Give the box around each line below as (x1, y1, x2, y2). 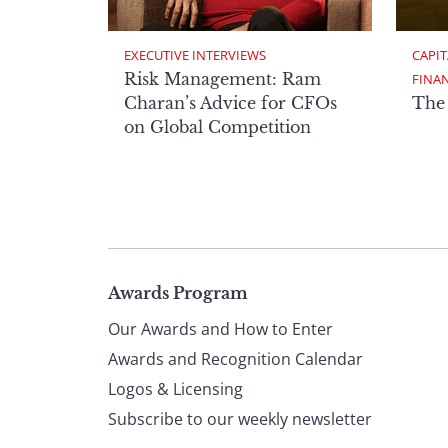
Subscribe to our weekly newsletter (108, 408, 372, 431)
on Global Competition (124, 116, 311, 137)
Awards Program (108, 283, 248, 304)
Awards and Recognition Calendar (108, 348, 363, 371)
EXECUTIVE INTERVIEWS (124, 45, 266, 64)
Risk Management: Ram (124, 68, 321, 89)
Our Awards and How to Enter (108, 318, 333, 341)
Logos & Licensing (108, 378, 243, 401)
